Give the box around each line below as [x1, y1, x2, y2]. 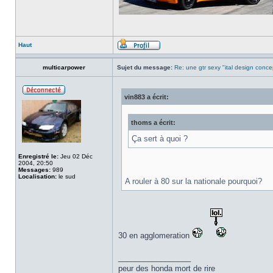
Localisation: [18, 173, 57, 180]
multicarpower [43, 64, 85, 71]
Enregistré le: [18, 153, 58, 160]
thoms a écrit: [131, 119, 175, 126]
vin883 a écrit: [124, 93, 169, 101]
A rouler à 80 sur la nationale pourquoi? [125, 177, 262, 186]
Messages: [18, 166, 51, 173]
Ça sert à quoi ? [132, 134, 188, 143]
